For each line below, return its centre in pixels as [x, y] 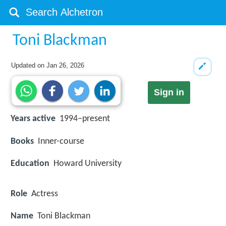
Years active [33, 119]
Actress [45, 194]
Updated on [29, 65]
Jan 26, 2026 [66, 65]
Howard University [88, 163]
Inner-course [61, 141]
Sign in [169, 93]
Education [30, 163]
